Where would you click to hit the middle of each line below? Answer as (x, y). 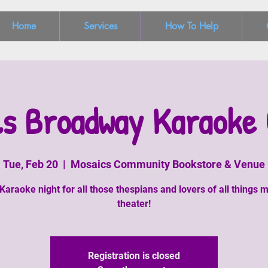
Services (100, 26)
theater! (134, 204)
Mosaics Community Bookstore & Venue (168, 164)
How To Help (191, 26)
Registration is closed (134, 256)
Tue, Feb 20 (31, 164)
